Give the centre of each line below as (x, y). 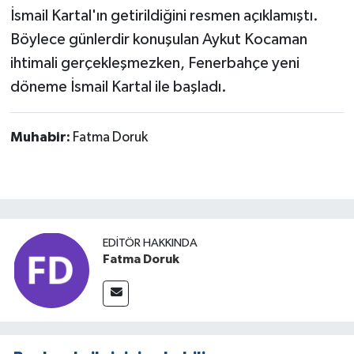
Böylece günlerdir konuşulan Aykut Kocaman (158, 40)
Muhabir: (41, 138)
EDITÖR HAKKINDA (150, 243)
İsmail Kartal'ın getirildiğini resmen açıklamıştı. (164, 16)
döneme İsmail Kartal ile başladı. (118, 87)
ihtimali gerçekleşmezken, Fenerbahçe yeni (154, 64)
